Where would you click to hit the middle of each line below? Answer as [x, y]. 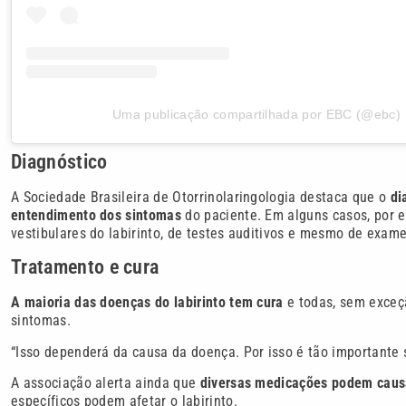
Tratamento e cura [85, 267]
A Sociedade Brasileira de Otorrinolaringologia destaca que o [201, 197]
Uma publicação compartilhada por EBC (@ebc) [256, 114]
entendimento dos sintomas [97, 215]
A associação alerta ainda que [106, 383]
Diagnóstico [59, 161]
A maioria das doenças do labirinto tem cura [147, 303]
